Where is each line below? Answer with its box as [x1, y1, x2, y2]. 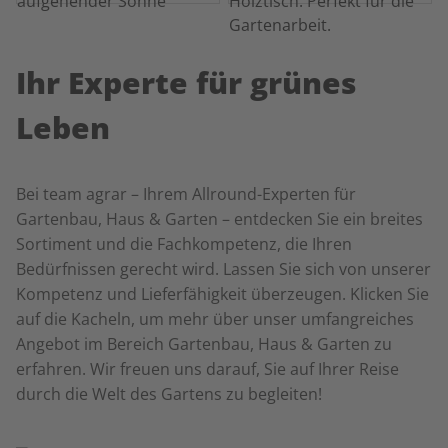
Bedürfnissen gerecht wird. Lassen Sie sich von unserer [16, 258, 431, 280]
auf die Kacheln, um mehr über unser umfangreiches [16, 308, 414, 330]
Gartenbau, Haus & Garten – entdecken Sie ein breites [16, 208, 423, 230]
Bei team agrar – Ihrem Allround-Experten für [16, 183, 356, 205]
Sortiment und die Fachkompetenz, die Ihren [16, 233, 352, 255]
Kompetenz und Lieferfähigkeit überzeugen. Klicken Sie [16, 283, 429, 305]
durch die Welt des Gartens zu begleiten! [16, 383, 322, 405]
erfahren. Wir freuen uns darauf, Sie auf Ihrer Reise [16, 358, 399, 380]
